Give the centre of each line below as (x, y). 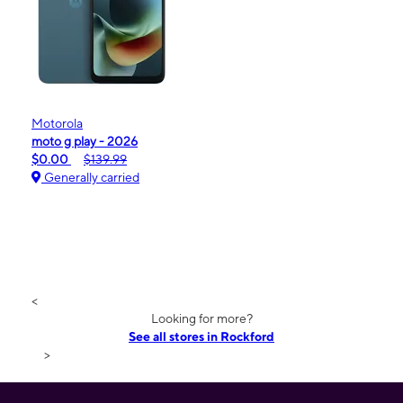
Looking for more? (201, 318)
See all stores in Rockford (201, 336)
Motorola (57, 123)
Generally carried (90, 177)
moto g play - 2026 (85, 141)
